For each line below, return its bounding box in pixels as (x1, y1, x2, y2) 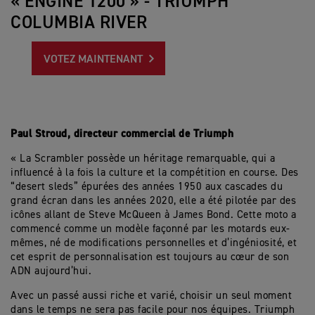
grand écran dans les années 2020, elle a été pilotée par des (11, 195, 296, 206)
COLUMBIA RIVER (11, 15, 147, 32)
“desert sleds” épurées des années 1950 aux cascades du (11, 181, 283, 192)
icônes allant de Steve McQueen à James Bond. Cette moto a (11, 210, 297, 220)
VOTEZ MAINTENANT (44, 54, 143, 65)
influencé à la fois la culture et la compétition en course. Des (11, 167, 299, 178)
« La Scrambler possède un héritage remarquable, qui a (11, 153, 276, 164)
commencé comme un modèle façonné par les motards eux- (11, 224, 290, 234)
